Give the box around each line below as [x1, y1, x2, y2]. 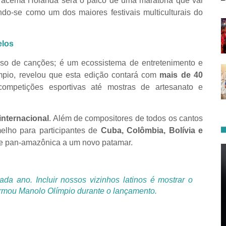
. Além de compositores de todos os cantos [49, 114, 203, 123]
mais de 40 [159, 70, 203, 79]
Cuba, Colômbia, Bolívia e [100, 126, 203, 135]
